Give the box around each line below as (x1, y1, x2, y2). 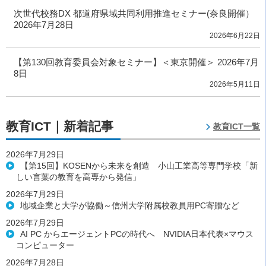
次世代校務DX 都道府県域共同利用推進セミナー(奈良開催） (13, 8, 254, 19)
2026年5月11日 (210, 80, 260, 89)
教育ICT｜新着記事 (6, 119, 113, 134)
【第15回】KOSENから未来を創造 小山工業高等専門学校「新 (17, 161, 258, 171)
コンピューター (15, 240, 74, 251)
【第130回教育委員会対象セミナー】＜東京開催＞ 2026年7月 (13, 57, 259, 68)
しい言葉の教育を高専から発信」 (15, 172, 141, 182)
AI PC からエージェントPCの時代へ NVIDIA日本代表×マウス (17, 229, 254, 239)
